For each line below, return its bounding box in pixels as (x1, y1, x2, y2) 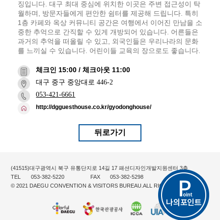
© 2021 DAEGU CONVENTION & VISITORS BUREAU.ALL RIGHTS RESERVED (11, 182, 205, 189)
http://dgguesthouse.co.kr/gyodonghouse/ (36, 103, 152, 110)
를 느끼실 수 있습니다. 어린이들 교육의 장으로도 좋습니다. (17, 46, 200, 55)
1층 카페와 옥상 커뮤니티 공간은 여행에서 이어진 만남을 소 (17, 18, 202, 27)
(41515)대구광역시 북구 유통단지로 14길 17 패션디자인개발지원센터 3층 (11, 165, 189, 171)
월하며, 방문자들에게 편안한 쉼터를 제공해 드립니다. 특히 (17, 9, 198, 17)
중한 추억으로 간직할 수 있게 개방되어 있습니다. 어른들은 (17, 27, 198, 36)
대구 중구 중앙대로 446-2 (36, 78, 113, 86)
